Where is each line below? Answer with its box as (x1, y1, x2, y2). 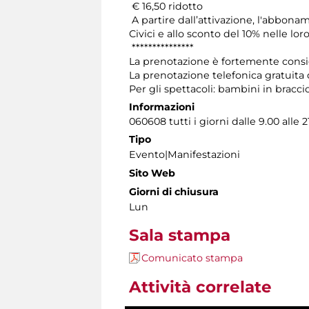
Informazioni (129, 101, 195, 114)
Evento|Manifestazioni (129, 148, 240, 161)
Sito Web (129, 167, 175, 180)
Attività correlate (129, 277, 272, 297)
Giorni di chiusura (129, 186, 219, 199)
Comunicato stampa (141, 252, 243, 265)
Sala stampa (129, 226, 230, 246)
